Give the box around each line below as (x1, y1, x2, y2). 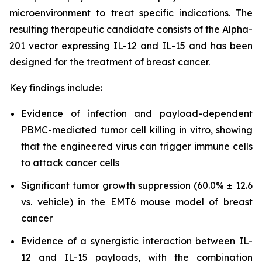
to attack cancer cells (21, 157, 119, 169)
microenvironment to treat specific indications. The (9, 7, 253, 19)
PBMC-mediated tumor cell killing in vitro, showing (21, 124, 253, 136)
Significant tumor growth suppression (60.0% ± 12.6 (21, 179, 253, 191)
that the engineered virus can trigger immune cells (21, 140, 253, 153)
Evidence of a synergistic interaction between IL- (21, 235, 253, 247)
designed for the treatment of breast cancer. (9, 56, 210, 68)
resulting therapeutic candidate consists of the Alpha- (9, 23, 253, 36)
